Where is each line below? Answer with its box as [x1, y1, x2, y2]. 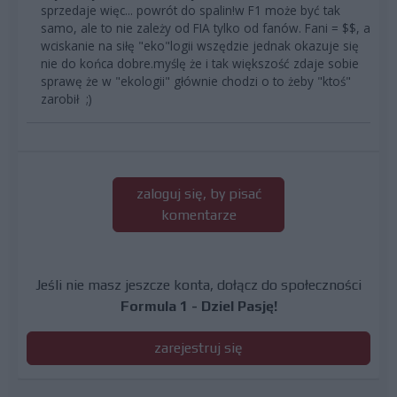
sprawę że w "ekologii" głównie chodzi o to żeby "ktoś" [41, 73, 351, 90]
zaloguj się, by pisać [136, 185, 261, 203]
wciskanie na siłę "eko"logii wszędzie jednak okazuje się [41, 37, 359, 55]
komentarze [160, 206, 237, 224]
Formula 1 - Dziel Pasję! [120, 298, 277, 315]
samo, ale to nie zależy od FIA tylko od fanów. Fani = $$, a [41, 19, 370, 37]
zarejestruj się [154, 339, 243, 357]
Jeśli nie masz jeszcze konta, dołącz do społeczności [35, 276, 362, 294]
